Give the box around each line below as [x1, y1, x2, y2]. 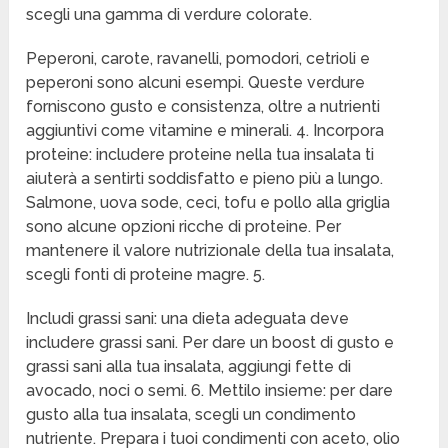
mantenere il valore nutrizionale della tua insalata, [26, 241, 395, 261]
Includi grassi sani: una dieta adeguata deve [26, 309, 350, 329]
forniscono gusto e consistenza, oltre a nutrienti [26, 97, 381, 117]
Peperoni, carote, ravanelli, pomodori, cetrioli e [26, 49, 371, 69]
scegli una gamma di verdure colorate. [26, 5, 313, 25]
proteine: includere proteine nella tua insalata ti [26, 145, 375, 165]
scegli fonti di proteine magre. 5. [26, 265, 266, 285]
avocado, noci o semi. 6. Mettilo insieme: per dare [26, 381, 394, 401]
